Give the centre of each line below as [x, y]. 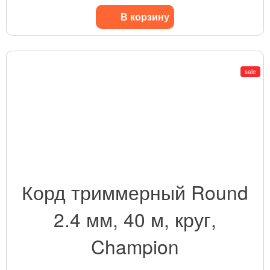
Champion [135, 246]
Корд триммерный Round [135, 192]
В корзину [145, 16]
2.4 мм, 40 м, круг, [135, 219]
